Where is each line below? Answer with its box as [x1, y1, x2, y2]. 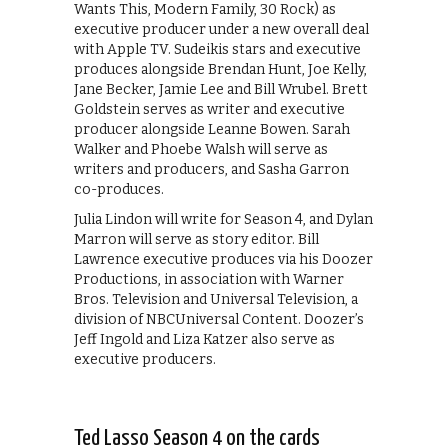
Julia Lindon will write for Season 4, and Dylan [74, 211, 373, 229]
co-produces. [74, 181, 164, 199]
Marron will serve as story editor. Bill [74, 231, 319, 249]
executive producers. [74, 351, 216, 369]
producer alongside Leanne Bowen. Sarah [74, 121, 350, 139]
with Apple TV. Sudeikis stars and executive [74, 41, 361, 59]
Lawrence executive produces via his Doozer [74, 251, 373, 269]
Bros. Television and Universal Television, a [74, 291, 358, 309]
